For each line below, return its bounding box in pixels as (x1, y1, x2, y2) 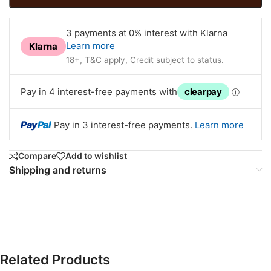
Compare (18, 151, 56, 162)
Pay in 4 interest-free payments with (21, 86, 177, 98)
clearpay (184, 86, 222, 98)
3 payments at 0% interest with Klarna (66, 27, 227, 39)
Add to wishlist (65, 151, 127, 162)
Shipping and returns (9, 163, 106, 176)
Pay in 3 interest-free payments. (54, 119, 195, 131)
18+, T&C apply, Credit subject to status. (66, 55, 224, 65)
